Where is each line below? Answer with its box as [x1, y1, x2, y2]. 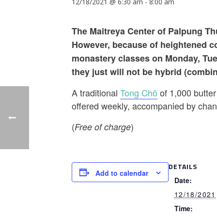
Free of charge [75, 121, 131, 133]
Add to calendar [95, 168, 148, 178]
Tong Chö [120, 86, 157, 99]
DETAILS [169, 161, 197, 171]
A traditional [72, 86, 120, 99]
